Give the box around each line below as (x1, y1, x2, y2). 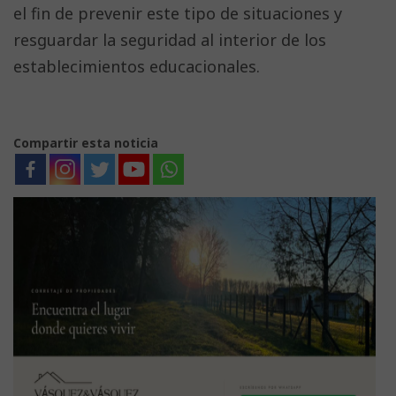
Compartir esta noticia (13, 133, 158, 151)
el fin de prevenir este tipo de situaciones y (13, 2, 342, 24)
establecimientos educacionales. (13, 55, 260, 77)
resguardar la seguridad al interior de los (13, 28, 326, 50)
